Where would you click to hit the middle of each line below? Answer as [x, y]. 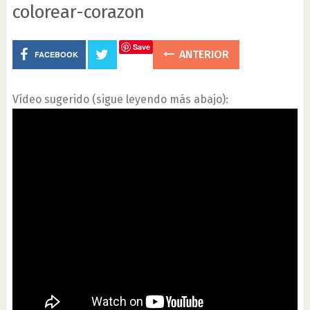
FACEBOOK [56, 54]
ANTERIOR [202, 54]
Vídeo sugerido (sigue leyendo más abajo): [120, 99]
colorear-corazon [78, 12]
